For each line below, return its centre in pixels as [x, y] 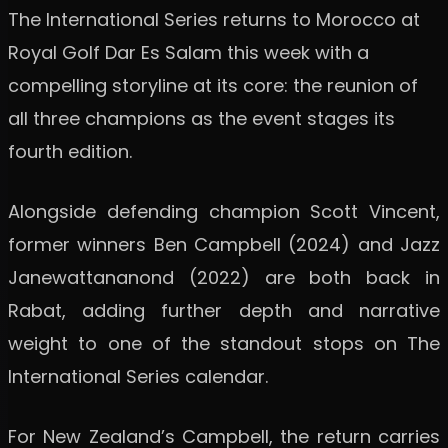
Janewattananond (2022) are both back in [224, 277]
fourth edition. [70, 151]
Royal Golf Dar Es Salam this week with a [188, 52]
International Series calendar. [138, 376]
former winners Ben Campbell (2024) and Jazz [224, 244]
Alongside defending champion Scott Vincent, [224, 211]
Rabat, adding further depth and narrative [224, 310]
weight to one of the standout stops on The [224, 343]
